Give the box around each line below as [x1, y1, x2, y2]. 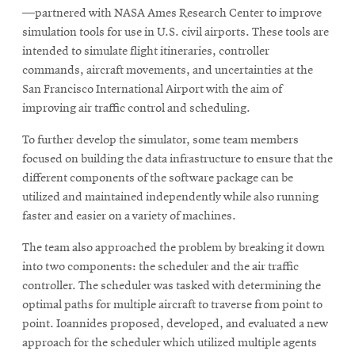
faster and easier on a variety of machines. [22, 210, 236, 223]
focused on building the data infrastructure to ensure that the [22, 153, 333, 166]
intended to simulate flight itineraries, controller [22, 45, 269, 59]
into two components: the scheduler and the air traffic [22, 261, 299, 274]
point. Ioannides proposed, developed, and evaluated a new [22, 318, 328, 331]
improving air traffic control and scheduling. [22, 102, 250, 116]
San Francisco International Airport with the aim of [22, 83, 282, 97]
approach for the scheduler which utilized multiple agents [22, 337, 317, 350]
